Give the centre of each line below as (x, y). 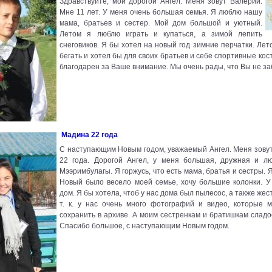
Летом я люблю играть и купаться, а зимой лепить (161, 34)
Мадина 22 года (90, 135)
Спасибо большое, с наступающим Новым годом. (144, 226)
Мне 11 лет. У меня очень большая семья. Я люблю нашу (161, 12)
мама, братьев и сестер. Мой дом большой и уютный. (161, 23)
